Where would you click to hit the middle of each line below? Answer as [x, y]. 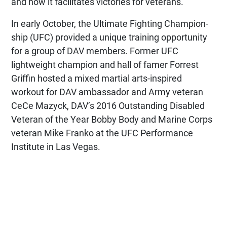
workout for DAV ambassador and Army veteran [107, 92]
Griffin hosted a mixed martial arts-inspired [97, 78]
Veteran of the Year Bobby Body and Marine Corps [112, 119]
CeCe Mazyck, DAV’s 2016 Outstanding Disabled [108, 105]
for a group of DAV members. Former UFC [95, 51]
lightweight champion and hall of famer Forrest [105, 64]
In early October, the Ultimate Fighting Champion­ [110, 23]
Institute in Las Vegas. [56, 146]
